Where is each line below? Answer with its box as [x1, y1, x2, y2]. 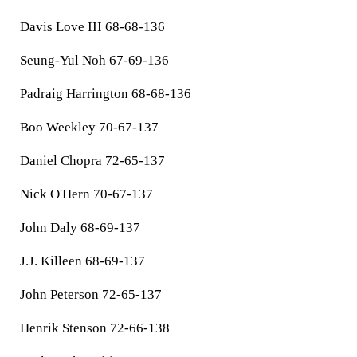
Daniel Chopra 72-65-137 [20, 153, 165, 168]
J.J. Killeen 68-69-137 [20, 253, 145, 269]
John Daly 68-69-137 [20, 220, 140, 235]
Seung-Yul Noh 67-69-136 [20, 53, 169, 68]
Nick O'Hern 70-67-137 [20, 186, 153, 202]
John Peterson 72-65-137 [20, 287, 162, 302]
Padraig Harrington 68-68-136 [20, 86, 191, 101]
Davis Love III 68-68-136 [20, 19, 165, 34]
